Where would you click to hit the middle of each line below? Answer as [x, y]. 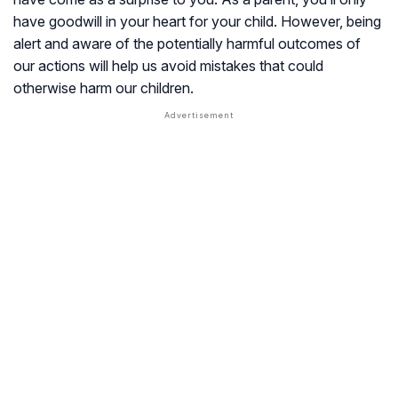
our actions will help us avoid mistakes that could [168, 65]
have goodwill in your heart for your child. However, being [197, 21]
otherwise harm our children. [103, 88]
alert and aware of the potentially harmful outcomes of [187, 43]
